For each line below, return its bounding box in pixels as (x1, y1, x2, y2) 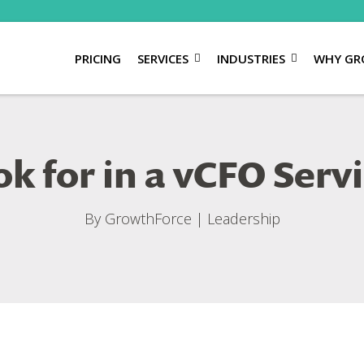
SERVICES (136, 50, 188, 67)
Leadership (206, 209, 280, 229)
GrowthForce (104, 209, 192, 229)
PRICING (74, 50, 121, 67)
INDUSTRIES (216, 50, 285, 67)
